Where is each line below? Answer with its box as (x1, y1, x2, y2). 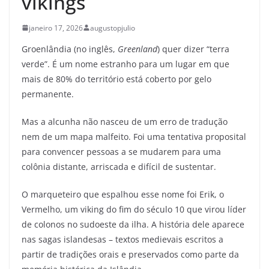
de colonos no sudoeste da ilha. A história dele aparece (22, 218, 244, 230)
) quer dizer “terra (157, 43, 229, 55)
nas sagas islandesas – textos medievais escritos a (22, 233, 223, 245)
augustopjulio (90, 22, 135, 33)
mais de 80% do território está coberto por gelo (22, 73, 211, 85)
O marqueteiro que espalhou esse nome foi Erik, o (22, 188, 224, 200)
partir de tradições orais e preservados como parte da (22, 248, 239, 260)
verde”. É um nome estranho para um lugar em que (22, 58, 229, 70)
